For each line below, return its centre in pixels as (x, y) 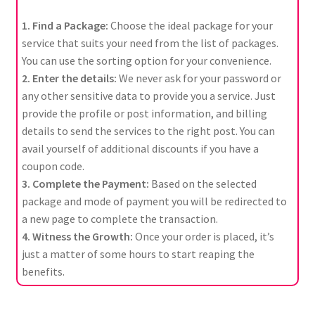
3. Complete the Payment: (85, 184)
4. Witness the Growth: (77, 237)
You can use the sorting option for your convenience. (146, 61)
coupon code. (53, 166)
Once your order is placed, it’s (203, 237)
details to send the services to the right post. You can (148, 131)
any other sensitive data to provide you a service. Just (148, 96)
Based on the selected (202, 184)
